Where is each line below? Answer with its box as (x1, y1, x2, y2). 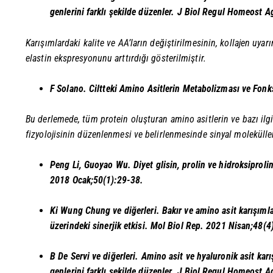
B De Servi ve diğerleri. (50, 250, 141, 263)
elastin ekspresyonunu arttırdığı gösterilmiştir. (26, 52, 206, 64)
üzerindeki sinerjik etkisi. (50, 220, 151, 232)
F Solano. (50, 82, 89, 94)
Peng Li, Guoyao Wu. (50, 158, 133, 171)
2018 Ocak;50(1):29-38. (50, 174, 144, 186)
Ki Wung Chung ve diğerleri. (50, 205, 162, 217)
